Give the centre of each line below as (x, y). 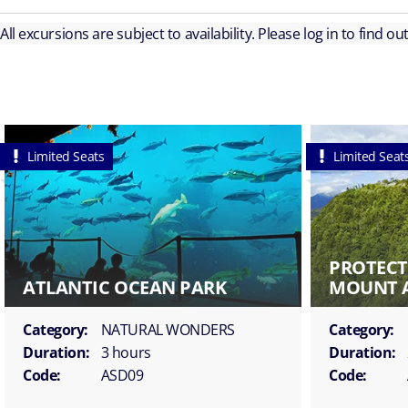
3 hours (126, 352)
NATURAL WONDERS (168, 329)
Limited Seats (66, 156)
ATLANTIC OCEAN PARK (125, 287)
